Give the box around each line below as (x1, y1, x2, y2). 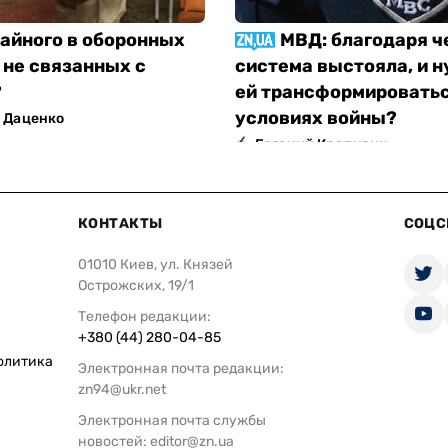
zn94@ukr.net (78, 380, 166, 398)
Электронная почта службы (78, 411, 266, 429)
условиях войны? (235, 106, 397, 129)
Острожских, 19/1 (78, 276, 194, 294)
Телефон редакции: (78, 307, 211, 325)
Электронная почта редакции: (78, 359, 284, 377)
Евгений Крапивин (255, 135, 389, 153)
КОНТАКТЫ (78, 214, 163, 232)
